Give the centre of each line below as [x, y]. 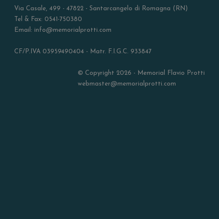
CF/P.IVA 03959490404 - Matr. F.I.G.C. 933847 [83, 51]
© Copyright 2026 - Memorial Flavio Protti [141, 73]
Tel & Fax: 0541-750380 [48, 19]
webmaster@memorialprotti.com [127, 84]
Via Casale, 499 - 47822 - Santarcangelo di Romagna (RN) [101, 8]
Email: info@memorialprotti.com [63, 30]
